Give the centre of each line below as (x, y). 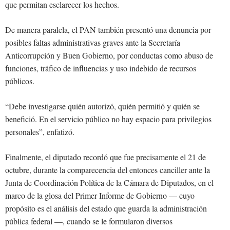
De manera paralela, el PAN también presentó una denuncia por (108, 30)
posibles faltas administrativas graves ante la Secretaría (93, 43)
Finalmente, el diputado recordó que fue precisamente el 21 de (106, 157)
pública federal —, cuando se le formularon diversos (89, 221)
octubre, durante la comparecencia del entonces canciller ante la (108, 170)
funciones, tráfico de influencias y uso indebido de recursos (101, 68)
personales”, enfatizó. (40, 132)
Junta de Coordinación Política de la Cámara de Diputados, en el (109, 183)
